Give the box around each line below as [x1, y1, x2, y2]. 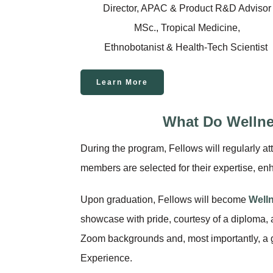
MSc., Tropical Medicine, [134, 22, 240, 33]
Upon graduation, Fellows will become [80, 194, 249, 205]
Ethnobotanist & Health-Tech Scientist [104, 41, 270, 52]
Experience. [80, 252, 132, 263]
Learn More [96, 77, 148, 87]
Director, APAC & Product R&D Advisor [103, 2, 271, 13]
